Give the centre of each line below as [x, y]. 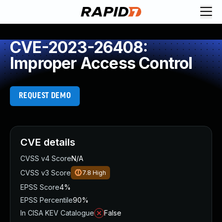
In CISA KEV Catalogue [57, 213]
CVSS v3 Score [46, 173]
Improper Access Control [101, 63]
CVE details [48, 142]
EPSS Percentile [47, 200]
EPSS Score [40, 187]
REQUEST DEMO [45, 96]
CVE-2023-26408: [79, 47]
